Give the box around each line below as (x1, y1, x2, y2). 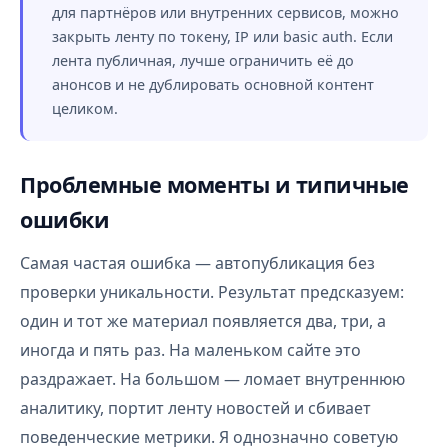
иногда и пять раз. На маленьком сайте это (20, 339, 361, 361)
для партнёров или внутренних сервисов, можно (52, 3, 399, 22)
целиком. (52, 99, 118, 118)
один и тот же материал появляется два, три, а (20, 310, 386, 332)
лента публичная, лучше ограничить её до (52, 51, 354, 70)
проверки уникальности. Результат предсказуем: (20, 281, 404, 303)
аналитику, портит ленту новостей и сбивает (20, 397, 371, 419)
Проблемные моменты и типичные (20, 170, 409, 199)
